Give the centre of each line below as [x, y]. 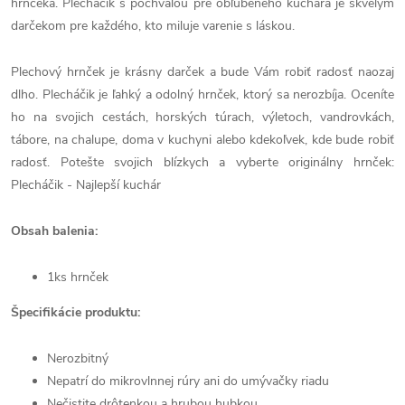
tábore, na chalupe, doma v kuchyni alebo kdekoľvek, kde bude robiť [202, 140]
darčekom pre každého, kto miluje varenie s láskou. [153, 26]
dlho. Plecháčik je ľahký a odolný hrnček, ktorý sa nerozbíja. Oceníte [202, 94]
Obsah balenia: [54, 231]
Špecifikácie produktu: [79, 312]
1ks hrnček [78, 277]
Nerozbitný [78, 358]
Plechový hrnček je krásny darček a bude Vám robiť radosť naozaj [202, 72]
